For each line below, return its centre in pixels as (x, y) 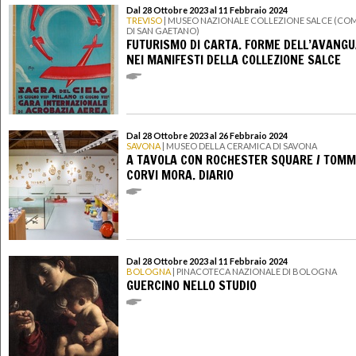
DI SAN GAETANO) (163, 31)
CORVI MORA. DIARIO (180, 174)
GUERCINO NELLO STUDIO (192, 285)
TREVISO (144, 21)
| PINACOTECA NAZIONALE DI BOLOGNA (254, 272)
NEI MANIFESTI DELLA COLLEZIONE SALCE (234, 59)
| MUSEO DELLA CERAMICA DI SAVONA (239, 146)
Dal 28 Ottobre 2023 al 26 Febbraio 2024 (207, 136)
